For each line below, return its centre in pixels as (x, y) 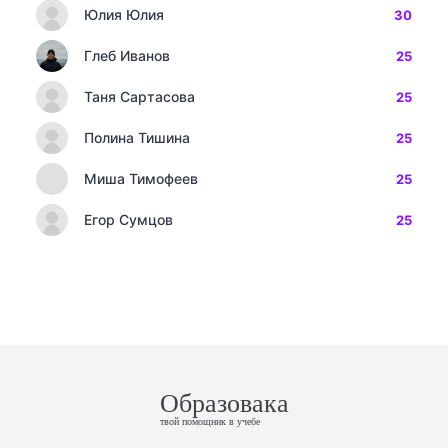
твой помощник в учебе (209, 421)
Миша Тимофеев (141, 178)
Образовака (224, 403)
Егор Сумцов (128, 219)
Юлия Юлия (124, 14)
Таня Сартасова (139, 96)
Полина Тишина (137, 137)
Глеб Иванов (127, 55)
